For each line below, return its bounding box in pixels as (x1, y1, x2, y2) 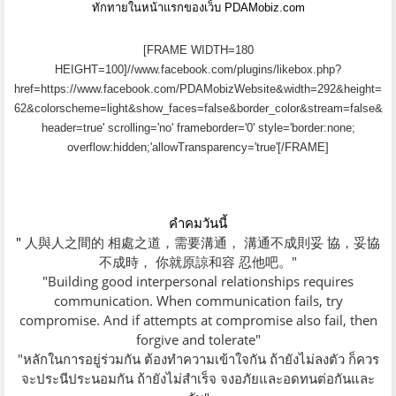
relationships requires (221, 272, 354, 291)
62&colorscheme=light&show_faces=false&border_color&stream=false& (13, 102, 383, 116)
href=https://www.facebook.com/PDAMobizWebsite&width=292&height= (14, 82, 382, 96)
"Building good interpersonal (42, 272, 221, 291)
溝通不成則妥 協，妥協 (244, 233, 380, 252)
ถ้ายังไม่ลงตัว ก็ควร (269, 350, 379, 369)
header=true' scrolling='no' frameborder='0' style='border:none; (41, 121, 355, 135)
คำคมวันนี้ (169, 214, 227, 232)
